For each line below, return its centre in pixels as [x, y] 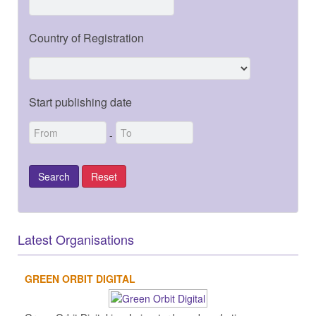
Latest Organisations [76, 239]
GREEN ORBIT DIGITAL [80, 278]
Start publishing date [80, 102]
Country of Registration [86, 37]
